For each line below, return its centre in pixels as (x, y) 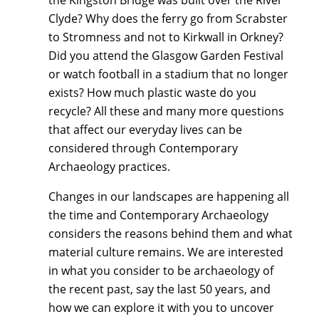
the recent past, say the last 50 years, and (159, 289)
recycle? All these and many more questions (166, 111)
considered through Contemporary (143, 148)
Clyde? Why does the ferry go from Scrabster (168, 18)
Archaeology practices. (109, 166)
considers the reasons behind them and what (171, 234)
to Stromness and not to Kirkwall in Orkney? (166, 37)
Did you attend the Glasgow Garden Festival (166, 55)
